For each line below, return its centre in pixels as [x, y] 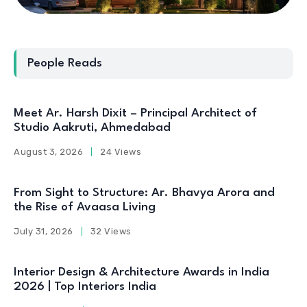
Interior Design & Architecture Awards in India [142, 272]
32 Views [111, 231]
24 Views [121, 151]
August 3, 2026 [49, 151]
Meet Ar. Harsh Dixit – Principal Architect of [135, 113]
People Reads [65, 63]
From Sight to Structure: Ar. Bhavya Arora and [144, 193]
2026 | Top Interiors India [85, 286]
